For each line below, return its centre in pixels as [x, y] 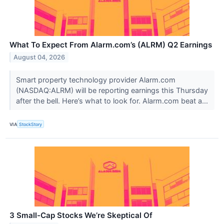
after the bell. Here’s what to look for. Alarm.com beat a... [113, 100]
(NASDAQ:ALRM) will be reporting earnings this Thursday [112, 90]
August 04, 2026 [39, 57]
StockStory [31, 124]
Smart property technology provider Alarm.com [95, 79]
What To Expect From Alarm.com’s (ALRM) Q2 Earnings [111, 44]
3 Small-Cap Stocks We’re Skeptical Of [81, 215]
